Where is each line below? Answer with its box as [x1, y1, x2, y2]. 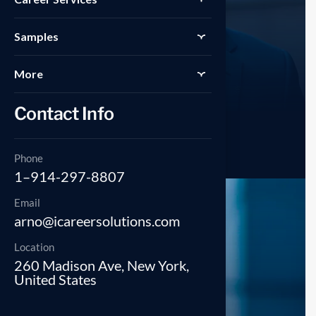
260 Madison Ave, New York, [14, 256, 189, 274]
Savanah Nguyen [28, 128, 120, 143]
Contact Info [14, 102, 114, 124]
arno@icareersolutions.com [14, 212, 180, 229]
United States [14, 270, 97, 288]
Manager [28, 146, 67, 159]
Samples [14, 29, 59, 43]
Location [14, 240, 54, 253]
